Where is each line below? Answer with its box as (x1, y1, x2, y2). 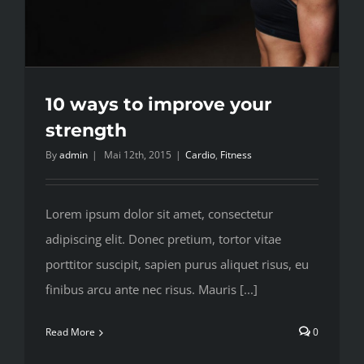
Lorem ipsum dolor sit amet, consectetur (45, 206, 273, 223)
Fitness (220, 148, 252, 162)
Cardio (185, 148, 215, 162)
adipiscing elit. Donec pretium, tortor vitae (45, 231, 281, 248)
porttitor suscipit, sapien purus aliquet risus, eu (45, 256, 309, 273)
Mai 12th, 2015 (104, 148, 171, 162)
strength (45, 119, 127, 142)
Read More (45, 325, 95, 340)
